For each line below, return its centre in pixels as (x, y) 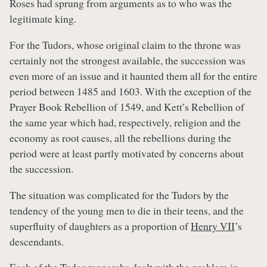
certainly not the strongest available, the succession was (128, 60)
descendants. (37, 241)
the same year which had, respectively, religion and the (125, 122)
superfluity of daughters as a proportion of (100, 226)
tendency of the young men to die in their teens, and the (127, 210)
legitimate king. (43, 19)
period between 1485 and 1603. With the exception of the (131, 91)
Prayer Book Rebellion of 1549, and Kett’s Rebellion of (127, 107)
